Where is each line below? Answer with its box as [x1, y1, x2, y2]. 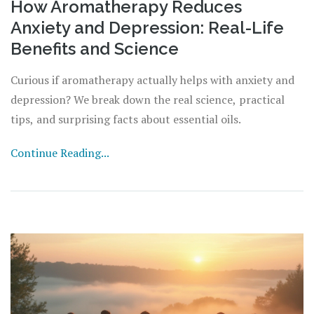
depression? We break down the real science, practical [11, 92, 285, 108]
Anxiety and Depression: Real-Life [11, 18, 284, 39]
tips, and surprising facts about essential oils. [11, 111, 241, 128]
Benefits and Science [11, 39, 179, 60]
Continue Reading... [11, 145, 109, 161]
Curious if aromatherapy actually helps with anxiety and [11, 72, 294, 88]
